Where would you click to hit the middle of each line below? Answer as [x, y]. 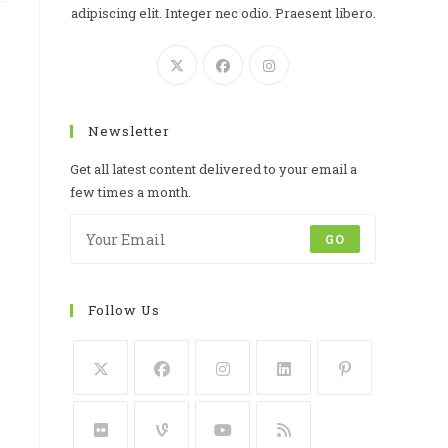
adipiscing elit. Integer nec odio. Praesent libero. [223, 13]
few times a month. [130, 192]
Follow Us [124, 310]
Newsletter [129, 131]
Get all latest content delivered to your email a [213, 169]
